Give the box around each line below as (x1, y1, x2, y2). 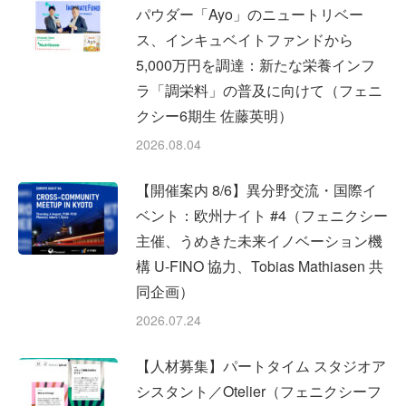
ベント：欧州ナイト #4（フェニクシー (136, 205, 388, 226)
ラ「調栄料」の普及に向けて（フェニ (136, 80, 382, 101)
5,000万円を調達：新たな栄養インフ (136, 54, 375, 75)
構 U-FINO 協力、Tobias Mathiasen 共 (136, 256, 383, 276)
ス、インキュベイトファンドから (136, 29, 353, 50)
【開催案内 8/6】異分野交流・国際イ (136, 179, 377, 200)
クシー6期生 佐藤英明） (136, 105, 293, 126)
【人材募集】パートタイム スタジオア (136, 355, 386, 376)
